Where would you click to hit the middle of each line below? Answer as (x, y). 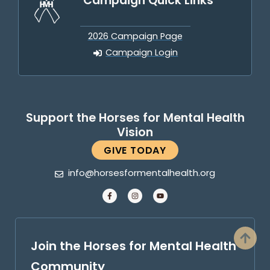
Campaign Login (142, 53)
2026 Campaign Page (135, 37)
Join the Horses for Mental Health (133, 247)
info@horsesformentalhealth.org (142, 174)
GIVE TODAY (135, 151)
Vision (135, 133)
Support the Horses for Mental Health (135, 118)
